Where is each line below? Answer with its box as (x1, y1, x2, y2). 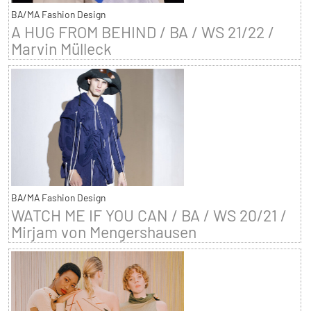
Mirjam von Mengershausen (10, 221, 196, 242)
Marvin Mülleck (10, 38, 112, 58)
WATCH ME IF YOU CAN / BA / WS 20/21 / (10, 205, 287, 225)
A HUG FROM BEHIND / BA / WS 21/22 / (10, 22, 274, 42)
